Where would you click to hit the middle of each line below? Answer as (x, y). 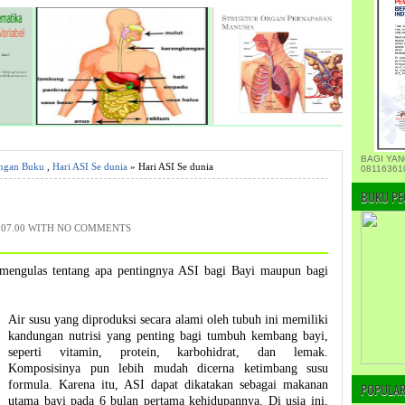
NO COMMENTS (94, 227)
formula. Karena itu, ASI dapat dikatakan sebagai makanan (168, 384)
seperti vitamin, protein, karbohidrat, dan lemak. (168, 352)
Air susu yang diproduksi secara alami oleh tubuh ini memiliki (168, 319)
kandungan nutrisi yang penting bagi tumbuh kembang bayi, (168, 335)
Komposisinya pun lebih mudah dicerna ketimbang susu (168, 368)
